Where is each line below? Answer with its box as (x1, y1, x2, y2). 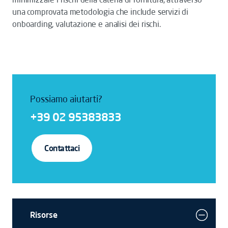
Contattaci (44, 143, 80, 153)
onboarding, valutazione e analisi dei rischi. (12, 19, 161, 29)
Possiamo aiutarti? (30, 93, 102, 104)
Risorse (30, 210, 58, 220)
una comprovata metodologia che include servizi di (12, 7, 189, 17)
